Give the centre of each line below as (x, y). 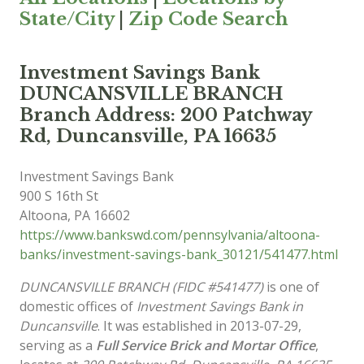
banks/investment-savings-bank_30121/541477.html (179, 254)
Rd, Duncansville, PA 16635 (148, 136)
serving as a (58, 345)
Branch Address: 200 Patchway (165, 115)
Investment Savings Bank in (220, 306)
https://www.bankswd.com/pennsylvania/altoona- (170, 235)
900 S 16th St (59, 196)
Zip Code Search (208, 19)
